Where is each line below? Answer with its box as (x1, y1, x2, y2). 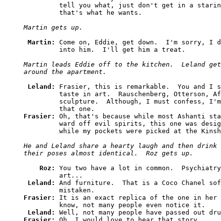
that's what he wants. (24, 9, 142, 17)
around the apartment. (24, 68, 107, 76)
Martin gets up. (24, 24, 83, 32)
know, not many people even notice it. (24, 201, 205, 209)
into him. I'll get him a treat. (24, 46, 185, 54)
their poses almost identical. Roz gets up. (24, 149, 193, 157)
